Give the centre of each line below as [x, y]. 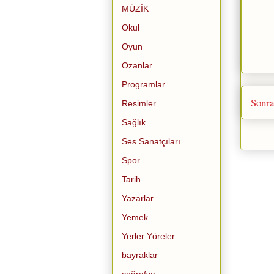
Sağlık [134, 122]
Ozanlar [137, 65]
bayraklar [140, 255]
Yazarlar [138, 198]
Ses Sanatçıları [151, 141]
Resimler [139, 103]
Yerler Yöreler [148, 236]
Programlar [143, 84]
